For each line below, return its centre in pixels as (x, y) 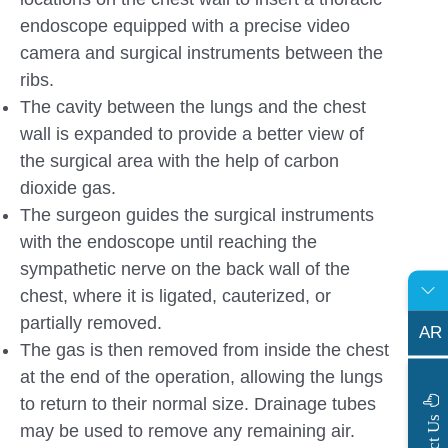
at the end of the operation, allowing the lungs (201, 376)
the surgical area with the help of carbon (179, 160)
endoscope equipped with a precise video (185, 25)
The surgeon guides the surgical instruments (197, 214)
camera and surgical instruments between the (201, 52)
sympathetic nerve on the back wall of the (185, 268)
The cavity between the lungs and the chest (193, 106)
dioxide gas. (68, 187)
